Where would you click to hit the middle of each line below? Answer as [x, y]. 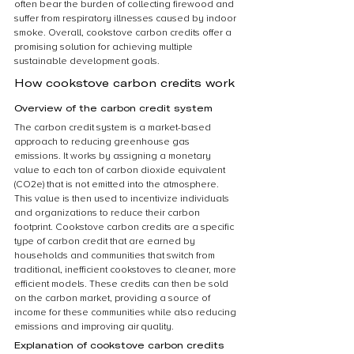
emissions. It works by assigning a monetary [114, 156]
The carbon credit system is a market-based [114, 128]
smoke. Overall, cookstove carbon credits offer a [124, 33]
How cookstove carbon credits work [124, 83]
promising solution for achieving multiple [105, 47]
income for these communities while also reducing [126, 313]
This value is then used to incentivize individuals [123, 199]
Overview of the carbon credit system [113, 107]
